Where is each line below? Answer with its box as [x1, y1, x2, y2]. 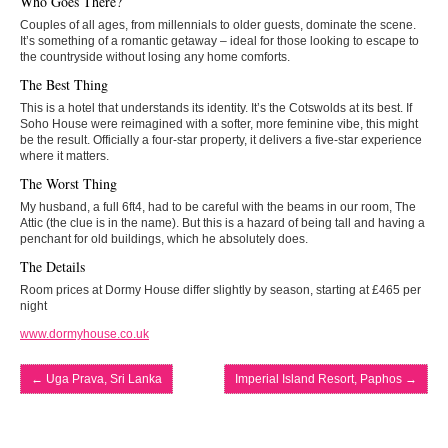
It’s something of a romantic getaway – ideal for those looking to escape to [20, 33, 419, 48]
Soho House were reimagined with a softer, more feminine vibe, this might [20, 116, 418, 131]
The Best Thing [20, 74, 108, 94]
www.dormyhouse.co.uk [20, 326, 149, 341]
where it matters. [20, 148, 109, 163]
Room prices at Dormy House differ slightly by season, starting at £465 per [20, 282, 421, 297]
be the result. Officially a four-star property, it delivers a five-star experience [20, 132, 422, 147]
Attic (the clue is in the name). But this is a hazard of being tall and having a [20, 215, 425, 230]
